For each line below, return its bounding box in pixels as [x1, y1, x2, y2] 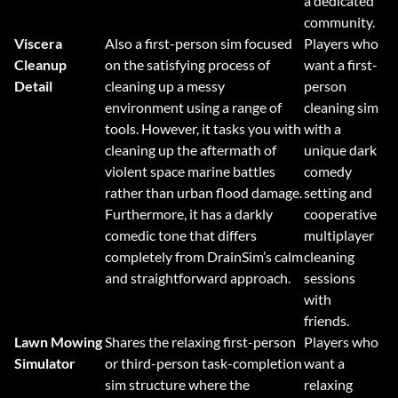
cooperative [304, 205, 377, 223]
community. [304, 13, 375, 31]
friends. [304, 312, 349, 330]
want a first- [304, 56, 378, 74]
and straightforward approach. [105, 269, 291, 287]
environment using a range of [105, 99, 282, 116]
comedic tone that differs [105, 227, 257, 244]
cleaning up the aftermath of [105, 141, 276, 159]
